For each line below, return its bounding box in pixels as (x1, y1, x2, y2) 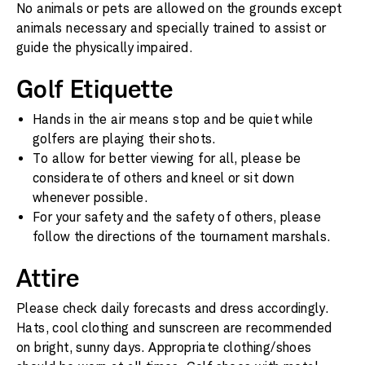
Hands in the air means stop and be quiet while (33, 112, 314, 127)
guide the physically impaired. (16, 40, 192, 55)
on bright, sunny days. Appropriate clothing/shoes (16, 340, 312, 355)
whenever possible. (33, 190, 148, 205)
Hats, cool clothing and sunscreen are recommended (16, 320, 332, 336)
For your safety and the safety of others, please (33, 209, 322, 225)
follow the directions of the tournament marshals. (33, 229, 331, 244)
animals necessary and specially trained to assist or (16, 20, 327, 36)
